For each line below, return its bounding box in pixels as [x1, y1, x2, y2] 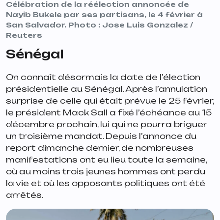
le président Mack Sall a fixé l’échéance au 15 [6, 108, 212, 118]
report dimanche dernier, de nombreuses [6, 143, 193, 153]
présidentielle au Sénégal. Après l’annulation [6, 84, 207, 94]
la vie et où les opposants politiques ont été [6, 178, 205, 189]
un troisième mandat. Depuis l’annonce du [6, 131, 196, 141]
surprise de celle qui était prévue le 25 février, [6, 96, 214, 106]
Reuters [6, 31, 44, 40]
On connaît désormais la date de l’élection [6, 72, 200, 82]
